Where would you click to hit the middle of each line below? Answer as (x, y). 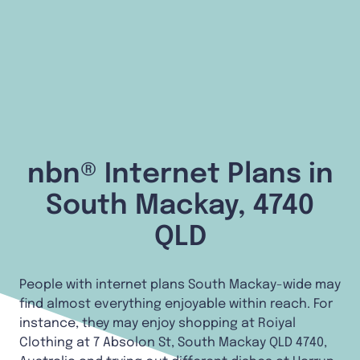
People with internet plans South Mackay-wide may (180, 285)
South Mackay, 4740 (180, 207)
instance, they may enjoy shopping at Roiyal (157, 324)
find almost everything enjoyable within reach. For (176, 305)
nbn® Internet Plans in (180, 175)
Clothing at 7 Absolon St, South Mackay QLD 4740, (173, 343)
